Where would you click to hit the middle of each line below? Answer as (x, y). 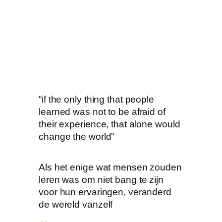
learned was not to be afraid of (102, 111)
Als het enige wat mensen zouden (110, 167)
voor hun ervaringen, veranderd (105, 192)
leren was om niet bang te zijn (101, 179)
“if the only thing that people (96, 99)
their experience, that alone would (110, 124)
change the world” (79, 136)
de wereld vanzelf (76, 204)
